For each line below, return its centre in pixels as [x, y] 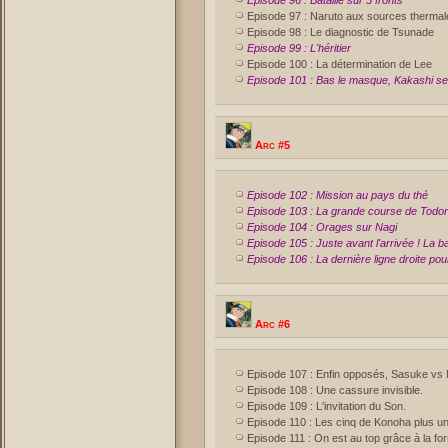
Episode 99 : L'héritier [299, 48]
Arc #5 [271, 145]
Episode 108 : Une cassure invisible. [335, 390]
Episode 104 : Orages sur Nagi [322, 227]
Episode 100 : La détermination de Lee [339, 64]
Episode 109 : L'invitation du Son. [326, 406]
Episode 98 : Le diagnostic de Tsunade [340, 32]
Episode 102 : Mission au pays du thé [337, 195]
